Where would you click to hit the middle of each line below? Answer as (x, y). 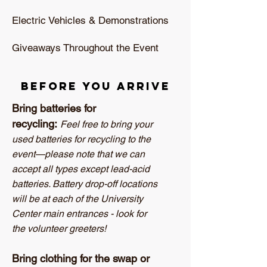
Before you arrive (95, 86)
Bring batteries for (54, 108)
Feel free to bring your (106, 124)
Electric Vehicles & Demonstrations (92, 20)
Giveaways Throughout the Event (87, 48)
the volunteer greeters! (60, 229)
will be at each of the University (77, 199)
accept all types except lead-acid (81, 169)
